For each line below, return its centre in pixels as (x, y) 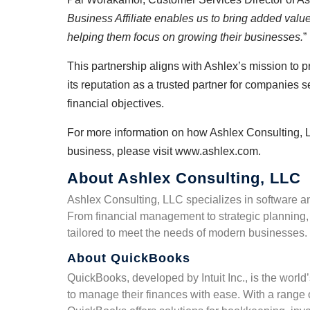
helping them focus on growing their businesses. (185, 37)
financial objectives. (116, 103)
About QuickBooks (129, 258)
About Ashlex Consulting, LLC (184, 178)
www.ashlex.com (217, 151)
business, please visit (121, 151)
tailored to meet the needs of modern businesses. (187, 233)
